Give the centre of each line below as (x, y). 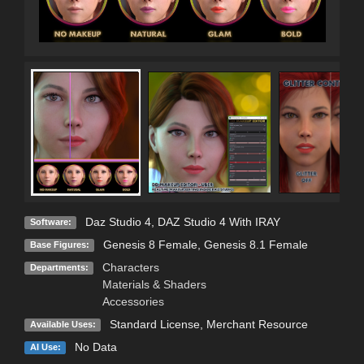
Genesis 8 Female (150, 244)
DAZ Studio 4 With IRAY (219, 221)
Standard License (154, 324)
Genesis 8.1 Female (256, 244)
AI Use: (45, 347)
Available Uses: (63, 325)
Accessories (133, 301)
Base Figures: (59, 245)
